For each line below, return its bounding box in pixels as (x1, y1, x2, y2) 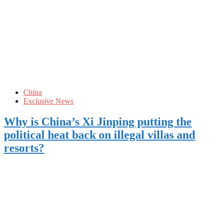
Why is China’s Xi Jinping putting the (4, 115, 192, 128)
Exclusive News (23, 97, 73, 106)
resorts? (4, 142, 44, 155)
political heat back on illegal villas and (4, 128, 195, 142)
